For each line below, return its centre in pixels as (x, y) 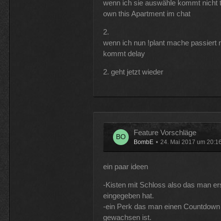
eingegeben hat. (128, 196)
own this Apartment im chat (147, 14)
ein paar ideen (125, 166)
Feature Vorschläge (165, 132)
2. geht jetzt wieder (133, 72)
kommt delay (124, 54)
